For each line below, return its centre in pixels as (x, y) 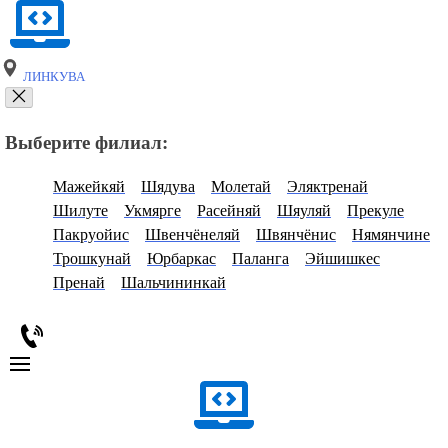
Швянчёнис (296, 235)
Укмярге (152, 211)
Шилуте (80, 211)
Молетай (241, 187)
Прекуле (375, 211)
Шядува (168, 187)
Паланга (260, 259)
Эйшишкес (342, 259)
